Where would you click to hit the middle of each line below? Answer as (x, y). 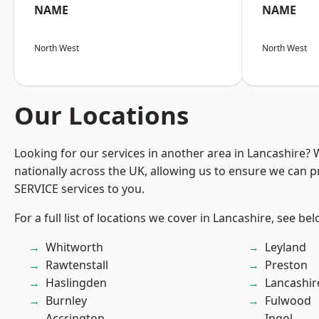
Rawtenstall (77, 265)
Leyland (286, 247)
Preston (286, 265)
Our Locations (101, 115)
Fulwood (288, 300)
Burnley (66, 300)
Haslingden (76, 283)
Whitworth (74, 247)
